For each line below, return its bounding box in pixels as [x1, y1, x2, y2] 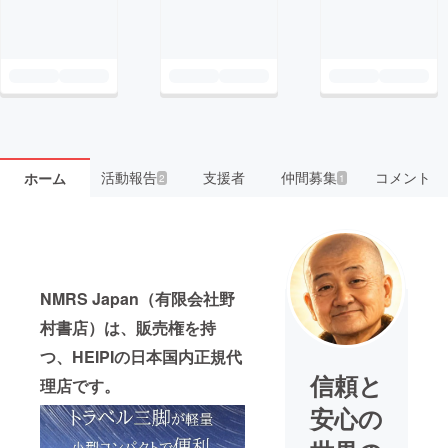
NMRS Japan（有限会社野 [40, 287, 235, 311]
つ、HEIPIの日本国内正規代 [40, 345, 242, 369]
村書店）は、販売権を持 [40, 316, 216, 340]
